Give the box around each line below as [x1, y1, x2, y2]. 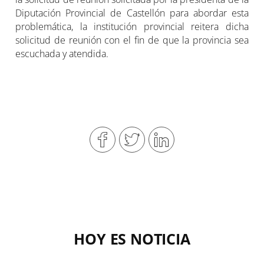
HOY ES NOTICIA [74, 229, 190, 249]
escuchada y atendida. [15, 47, 109, 61]
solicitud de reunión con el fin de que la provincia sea [15, 34, 249, 47]
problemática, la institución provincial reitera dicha [15, 20, 249, 34]
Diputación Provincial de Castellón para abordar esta [15, 6, 249, 20]
